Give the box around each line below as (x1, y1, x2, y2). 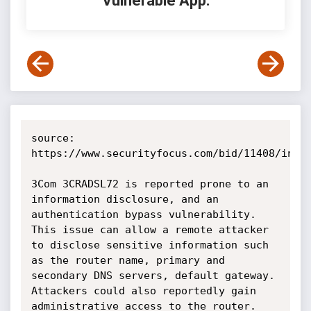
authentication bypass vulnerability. (31, 208, 256, 221)
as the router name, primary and (31, 254, 225, 267)
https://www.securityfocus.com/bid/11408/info (31, 147, 306, 160)
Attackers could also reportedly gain (31, 285, 256, 297)
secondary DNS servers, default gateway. (31, 269, 275, 282)
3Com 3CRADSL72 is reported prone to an (31, 178, 269, 190)
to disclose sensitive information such (31, 239, 269, 251)
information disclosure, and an (31, 193, 219, 205)
